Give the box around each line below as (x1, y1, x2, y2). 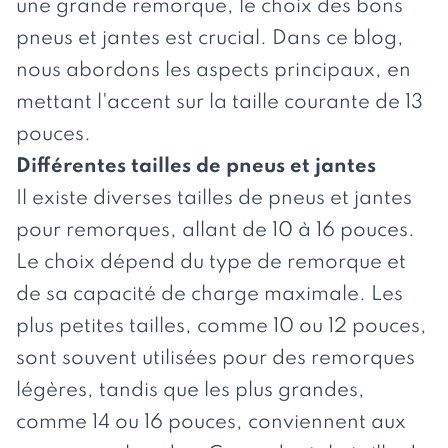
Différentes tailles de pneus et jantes (16, 156, 376, 177)
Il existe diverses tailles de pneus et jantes (16, 188, 412, 209)
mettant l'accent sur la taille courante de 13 (16, 92, 423, 113)
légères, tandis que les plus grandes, (16, 380, 365, 401)
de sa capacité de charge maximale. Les (16, 284, 403, 305)
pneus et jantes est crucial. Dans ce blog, (16, 28, 404, 49)
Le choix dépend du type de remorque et (16, 252, 406, 273)
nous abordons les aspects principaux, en (16, 60, 411, 81)
